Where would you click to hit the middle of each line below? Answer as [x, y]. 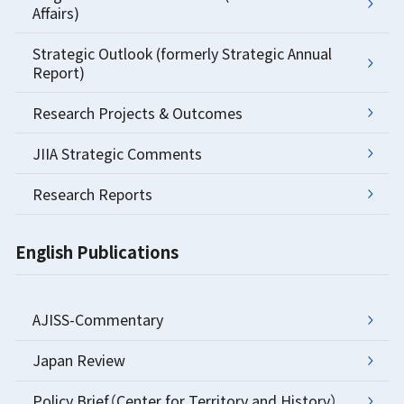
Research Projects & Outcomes [137, 112]
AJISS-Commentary [97, 320]
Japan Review [78, 360]
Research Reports [92, 193]
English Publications [97, 251]
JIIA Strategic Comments [117, 153]
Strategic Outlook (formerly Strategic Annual [182, 53]
